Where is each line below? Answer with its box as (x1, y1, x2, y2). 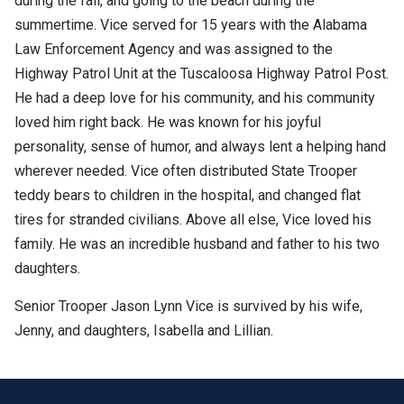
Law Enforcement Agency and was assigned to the (14, 40, 333, 58)
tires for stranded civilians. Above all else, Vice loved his (14, 210, 372, 228)
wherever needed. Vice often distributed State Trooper (14, 161, 357, 179)
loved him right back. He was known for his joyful (14, 113, 321, 131)
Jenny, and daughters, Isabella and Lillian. (14, 321, 273, 339)
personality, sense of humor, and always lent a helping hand (14, 137, 386, 155)
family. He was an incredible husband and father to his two (14, 234, 380, 252)
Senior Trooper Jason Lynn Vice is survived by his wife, (14, 297, 363, 315)
